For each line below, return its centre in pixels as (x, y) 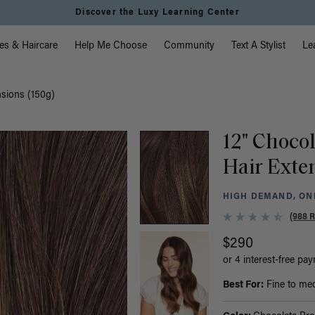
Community (189, 46)
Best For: (243, 286)
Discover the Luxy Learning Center (157, 13)
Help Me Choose (111, 46)
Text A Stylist (259, 46)
